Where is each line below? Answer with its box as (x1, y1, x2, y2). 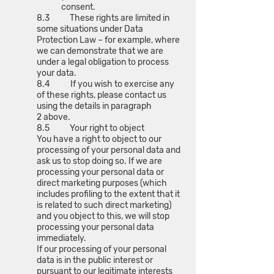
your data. (37, 68, 76, 78)
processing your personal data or (37, 167, 164, 177)
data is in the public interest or (37, 255, 153, 265)
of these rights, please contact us (37, 90, 166, 100)
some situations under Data (37, 24, 143, 34)
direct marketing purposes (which (37, 178, 167, 188)
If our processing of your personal (37, 244, 166, 254)
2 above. (37, 112, 70, 122)
